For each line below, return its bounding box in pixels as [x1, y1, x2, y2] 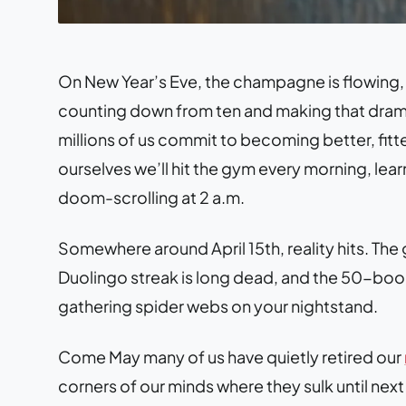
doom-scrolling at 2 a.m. [58, 186, 245, 208]
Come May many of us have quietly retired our [58, 345, 404, 367]
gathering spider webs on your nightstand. [58, 295, 378, 316]
